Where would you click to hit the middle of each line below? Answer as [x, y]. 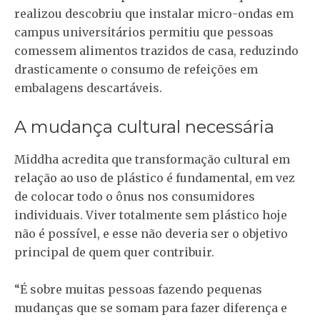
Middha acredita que [75, 159]
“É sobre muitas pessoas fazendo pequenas [138, 289]
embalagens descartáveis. [88, 88]
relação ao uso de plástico [89, 178]
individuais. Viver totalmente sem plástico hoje [151, 215]
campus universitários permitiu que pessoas [144, 32]
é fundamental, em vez [229, 178]
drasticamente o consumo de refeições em [136, 69]
